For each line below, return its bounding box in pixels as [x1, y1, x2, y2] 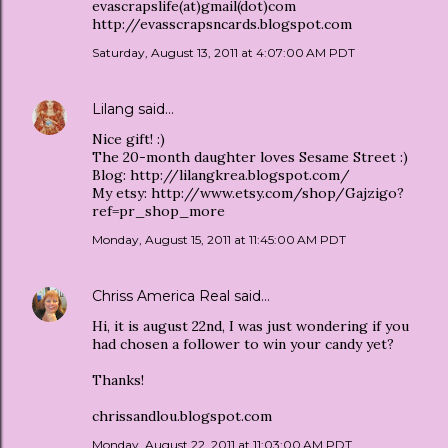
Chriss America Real [92, 287, 230, 305]
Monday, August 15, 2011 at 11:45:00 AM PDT [92, 232, 346, 247]
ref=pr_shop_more [92, 202, 225, 220]
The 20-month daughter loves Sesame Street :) [92, 148, 408, 166]
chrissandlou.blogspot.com [92, 407, 272, 425]
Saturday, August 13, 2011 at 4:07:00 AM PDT [92, 45, 355, 60]
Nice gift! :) [92, 130, 165, 148]
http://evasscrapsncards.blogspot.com [92, 15, 352, 33]
